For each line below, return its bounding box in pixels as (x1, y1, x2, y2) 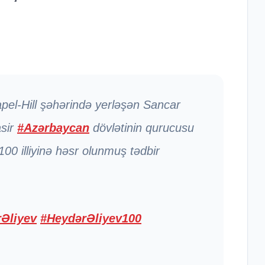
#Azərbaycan (17, 121, 89, 135)
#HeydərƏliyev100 (40, 212, 141, 225)
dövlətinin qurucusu (89, 121, 194, 135)
